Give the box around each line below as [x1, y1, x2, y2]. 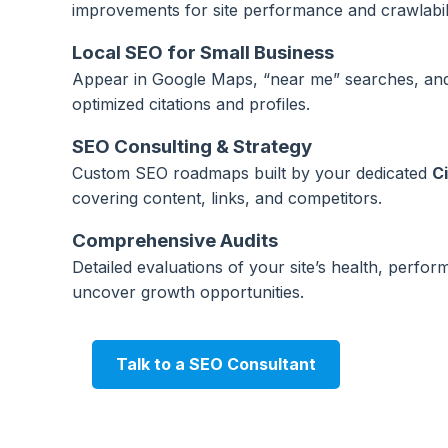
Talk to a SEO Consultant [116, 354, 316, 374]
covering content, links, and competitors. [72, 188, 382, 208]
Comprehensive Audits [72, 229, 278, 252]
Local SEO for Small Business [72, 41, 334, 64]
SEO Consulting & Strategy [72, 135, 312, 158]
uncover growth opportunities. [72, 282, 304, 302]
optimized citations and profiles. [72, 94, 310, 114]
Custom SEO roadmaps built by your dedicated [72, 163, 432, 183]
